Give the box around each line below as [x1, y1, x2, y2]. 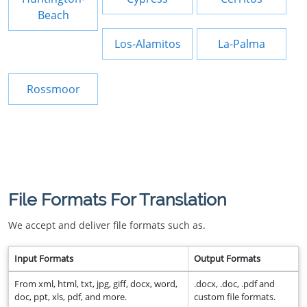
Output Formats [194, 252, 260, 265]
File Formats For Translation [8, 189, 226, 210]
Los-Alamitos [114, 36, 181, 51]
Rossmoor [26, 82, 80, 97]
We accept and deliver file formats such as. [8, 219, 206, 232]
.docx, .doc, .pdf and [194, 278, 275, 290]
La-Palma [218, 36, 266, 51]
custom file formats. [194, 291, 275, 303]
